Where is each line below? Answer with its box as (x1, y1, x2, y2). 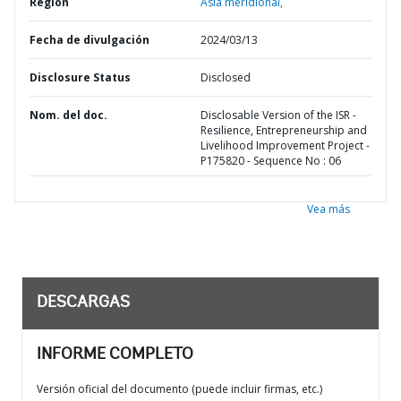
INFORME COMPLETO (37, 347, 193, 363)
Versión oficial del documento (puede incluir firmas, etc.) (37, 381, 322, 397)
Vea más (307, 201, 350, 217)
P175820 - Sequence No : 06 (200, 153, 341, 168)
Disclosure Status (30, 70, 131, 85)
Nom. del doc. (30, 107, 107, 123)
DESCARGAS (37, 295, 130, 311)
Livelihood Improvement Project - (200, 138, 370, 153)
